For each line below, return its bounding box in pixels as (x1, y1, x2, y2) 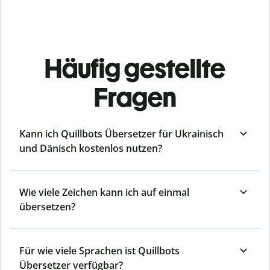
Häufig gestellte (45, 52, 225, 85)
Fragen (93, 81, 177, 114)
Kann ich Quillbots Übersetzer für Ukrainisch (19, 127, 224, 141)
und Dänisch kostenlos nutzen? (19, 142, 162, 155)
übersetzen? (19, 200, 75, 214)
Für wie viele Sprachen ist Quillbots (19, 244, 180, 258)
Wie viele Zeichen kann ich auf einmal (19, 186, 189, 199)
